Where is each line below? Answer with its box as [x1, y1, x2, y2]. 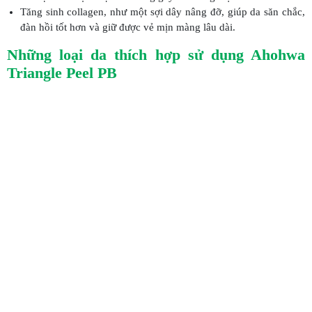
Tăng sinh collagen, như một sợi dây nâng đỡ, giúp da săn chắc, [19, 6, 305, 18]
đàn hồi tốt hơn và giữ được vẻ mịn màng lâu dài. [19, 22, 235, 33]
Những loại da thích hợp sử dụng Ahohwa [7, 46, 305, 64]
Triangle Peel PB [7, 64, 117, 82]
